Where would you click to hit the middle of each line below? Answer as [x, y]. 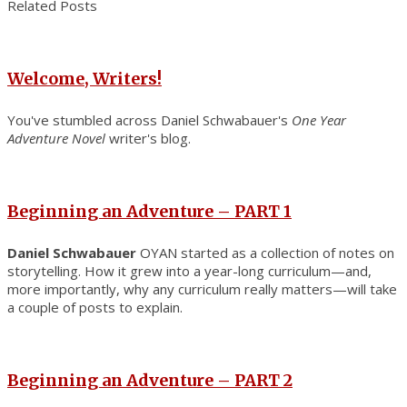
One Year [319, 119]
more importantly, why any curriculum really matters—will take [202, 288]
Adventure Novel [56, 138]
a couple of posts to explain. [95, 307]
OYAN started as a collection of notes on [265, 252]
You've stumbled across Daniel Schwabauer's [149, 119]
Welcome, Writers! [84, 78]
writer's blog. [148, 138]
